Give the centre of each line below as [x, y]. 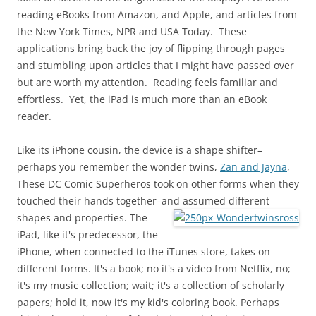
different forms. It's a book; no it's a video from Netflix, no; [154, 268]
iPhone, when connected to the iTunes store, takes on [144, 251]
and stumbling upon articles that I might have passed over [156, 65]
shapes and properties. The [82, 218]
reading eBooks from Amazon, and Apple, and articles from [157, 14]
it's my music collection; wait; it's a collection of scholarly [151, 285]
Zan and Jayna [254, 167]
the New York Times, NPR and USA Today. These [132, 31]
